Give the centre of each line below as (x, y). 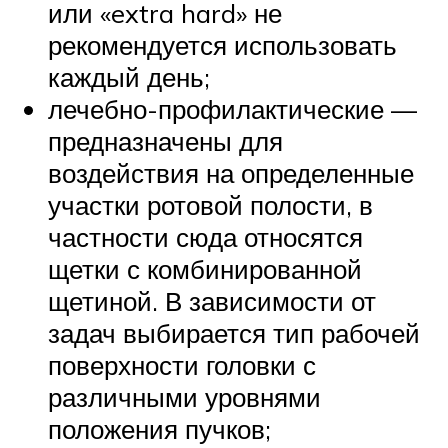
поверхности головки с (182, 364)
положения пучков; (159, 428)
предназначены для (165, 140)
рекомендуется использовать (222, 44)
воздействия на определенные (231, 172)
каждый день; (129, 76)
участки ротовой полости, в (210, 204)
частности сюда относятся (205, 236)
